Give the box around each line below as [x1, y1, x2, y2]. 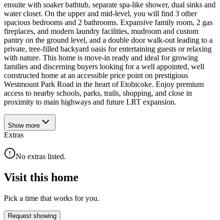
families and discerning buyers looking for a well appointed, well [4, 62, 204, 71]
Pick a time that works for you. [4, 193, 99, 202]
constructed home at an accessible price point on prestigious [4, 71, 188, 80]
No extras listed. [16, 152, 66, 161]
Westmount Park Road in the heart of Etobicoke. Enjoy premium [4, 80, 204, 88]
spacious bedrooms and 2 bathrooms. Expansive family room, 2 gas [4, 18, 213, 27]
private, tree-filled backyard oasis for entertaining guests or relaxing [4, 44, 212, 53]
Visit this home [4, 170, 79, 184]
